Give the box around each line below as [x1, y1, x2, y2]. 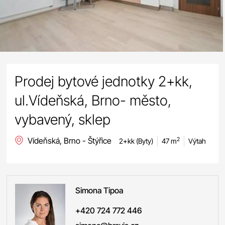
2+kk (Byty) [119, 136, 154, 145]
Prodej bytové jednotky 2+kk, [15, 72, 193, 90]
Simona [75, 185, 104, 195]
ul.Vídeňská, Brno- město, [15, 91, 172, 109]
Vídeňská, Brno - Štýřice [28, 135, 112, 146]
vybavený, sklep [15, 110, 111, 128]
